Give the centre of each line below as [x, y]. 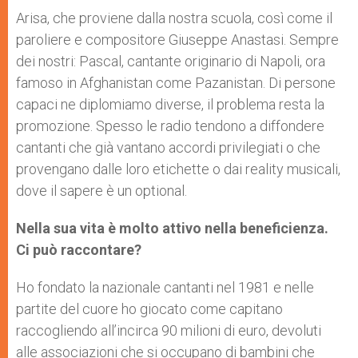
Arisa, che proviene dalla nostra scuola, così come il [174, 18]
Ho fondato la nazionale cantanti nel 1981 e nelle [165, 288]
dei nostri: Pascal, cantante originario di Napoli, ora [171, 62]
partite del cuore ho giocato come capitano [149, 309]
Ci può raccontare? [79, 250]
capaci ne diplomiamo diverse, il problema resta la [170, 105]
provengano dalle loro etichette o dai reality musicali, [178, 169]
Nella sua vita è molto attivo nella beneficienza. [172, 229]
